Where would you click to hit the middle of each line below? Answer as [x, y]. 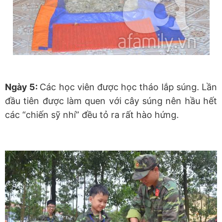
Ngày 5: [23, 87]
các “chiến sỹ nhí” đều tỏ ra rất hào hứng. [92, 115]
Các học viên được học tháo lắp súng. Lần [129, 87]
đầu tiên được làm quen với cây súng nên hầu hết [111, 101]
